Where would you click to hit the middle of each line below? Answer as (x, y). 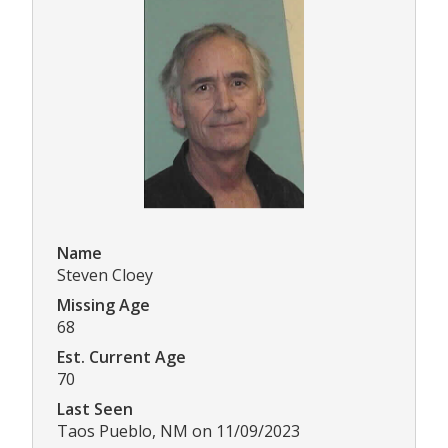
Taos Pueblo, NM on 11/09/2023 (178, 431)
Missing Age (103, 305)
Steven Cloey (105, 275)
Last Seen (95, 409)
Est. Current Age (121, 357)
